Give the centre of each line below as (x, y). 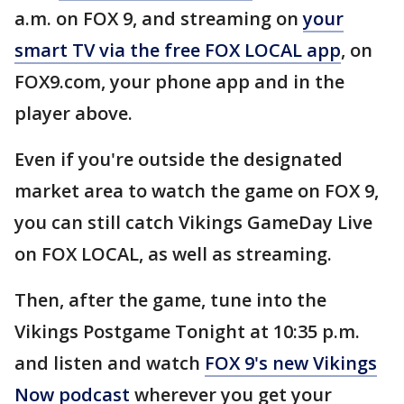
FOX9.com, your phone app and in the (179, 82)
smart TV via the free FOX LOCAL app (178, 50)
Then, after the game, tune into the (170, 300)
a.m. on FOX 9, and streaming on (159, 18)
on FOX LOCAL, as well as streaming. (175, 254)
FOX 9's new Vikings (291, 363)
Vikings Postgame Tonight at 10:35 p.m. (187, 331)
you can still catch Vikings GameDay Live (193, 222)
